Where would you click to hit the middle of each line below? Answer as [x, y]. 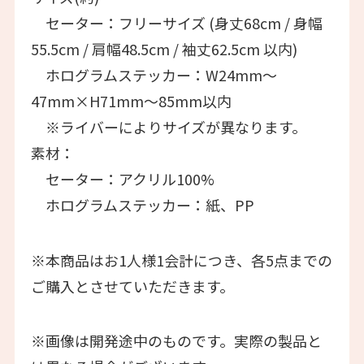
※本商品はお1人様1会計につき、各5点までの [181, 260]
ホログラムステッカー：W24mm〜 [154, 74]
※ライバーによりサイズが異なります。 [168, 126]
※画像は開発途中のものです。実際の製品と [176, 341]
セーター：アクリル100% [122, 178]
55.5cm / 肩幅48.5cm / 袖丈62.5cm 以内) [164, 48]
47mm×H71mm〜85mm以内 [131, 100]
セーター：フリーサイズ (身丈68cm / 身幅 [176, 22]
